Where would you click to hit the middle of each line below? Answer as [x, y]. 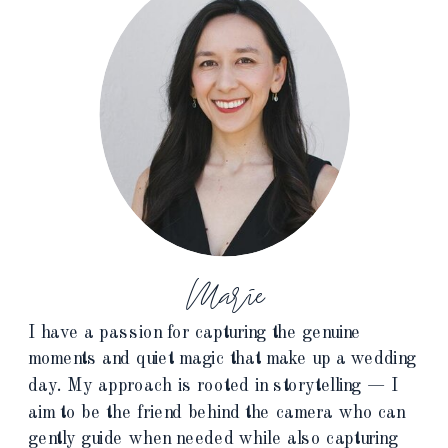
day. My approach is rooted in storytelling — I [213, 385]
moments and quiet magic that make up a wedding [222, 359]
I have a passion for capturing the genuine [195, 332]
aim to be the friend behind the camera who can [216, 412]
